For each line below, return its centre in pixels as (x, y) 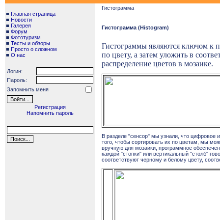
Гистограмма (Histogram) (135, 27)
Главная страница (33, 14)
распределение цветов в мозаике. (157, 64)
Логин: (15, 71)
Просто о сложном (34, 49)
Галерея (21, 26)
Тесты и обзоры (30, 43)
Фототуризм (26, 37)
